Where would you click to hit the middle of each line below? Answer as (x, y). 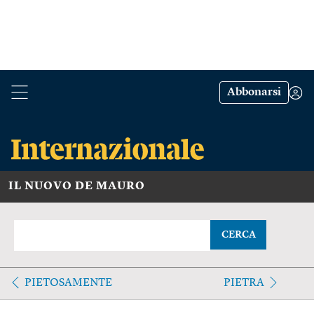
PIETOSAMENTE (68, 283)
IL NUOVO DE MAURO (77, 186)
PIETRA (244, 283)
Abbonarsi (254, 93)
